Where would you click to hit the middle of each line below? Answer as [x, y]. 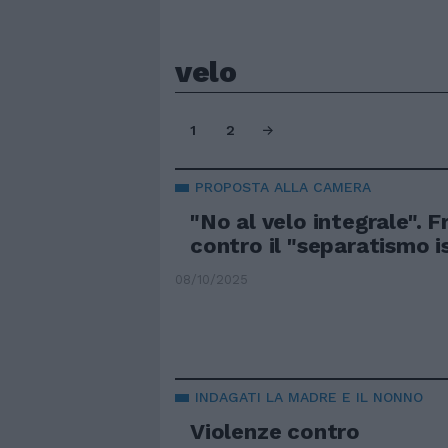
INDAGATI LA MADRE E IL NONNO [309, 397]
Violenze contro [275, 432]
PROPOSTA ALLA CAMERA [283, 187]
